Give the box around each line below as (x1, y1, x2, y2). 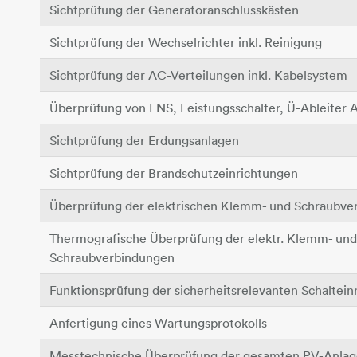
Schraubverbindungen (49, 249, 175, 265)
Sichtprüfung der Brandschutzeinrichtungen (49, 165, 298, 181)
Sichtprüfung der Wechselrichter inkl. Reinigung (49, 34, 322, 50)
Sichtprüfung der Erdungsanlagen (49, 132, 239, 148)
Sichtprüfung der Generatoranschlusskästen (49, 2, 299, 18)
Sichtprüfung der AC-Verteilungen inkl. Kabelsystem (49, 67, 347, 83)
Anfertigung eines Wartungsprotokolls (49, 315, 267, 331)
